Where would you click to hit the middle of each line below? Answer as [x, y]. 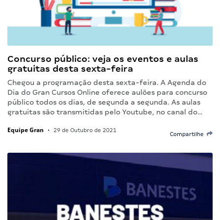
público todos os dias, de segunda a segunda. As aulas [104, 102]
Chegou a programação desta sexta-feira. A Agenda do [107, 82]
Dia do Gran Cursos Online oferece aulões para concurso [107, 92]
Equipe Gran [26, 130]
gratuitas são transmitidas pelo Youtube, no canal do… [105, 112]
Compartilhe [188, 134]
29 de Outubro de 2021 [84, 130]
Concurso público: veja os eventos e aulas [103, 58]
